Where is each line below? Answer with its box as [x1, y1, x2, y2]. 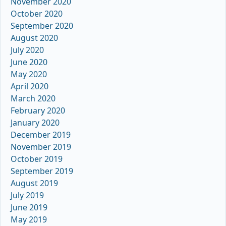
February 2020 [11, 105, 65, 117]
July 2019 [11, 190, 44, 201]
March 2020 [11, 93, 55, 104]
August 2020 [11, 32, 58, 44]
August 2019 [11, 178, 58, 189]
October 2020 [11, 8, 63, 20]
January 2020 [11, 117, 60, 129]
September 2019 [11, 165, 73, 177]
